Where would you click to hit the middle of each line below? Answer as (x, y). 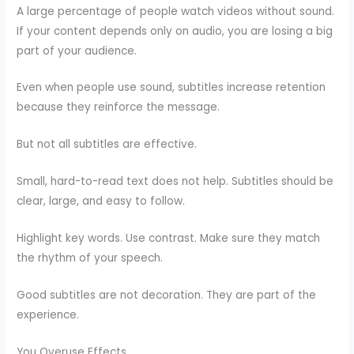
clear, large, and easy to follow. (101, 201)
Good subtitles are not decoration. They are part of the (167, 295)
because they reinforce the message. (119, 107)
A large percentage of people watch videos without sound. (176, 11)
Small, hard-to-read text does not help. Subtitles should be (175, 182)
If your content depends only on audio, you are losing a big (175, 31)
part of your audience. (77, 51)
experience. (48, 314)
